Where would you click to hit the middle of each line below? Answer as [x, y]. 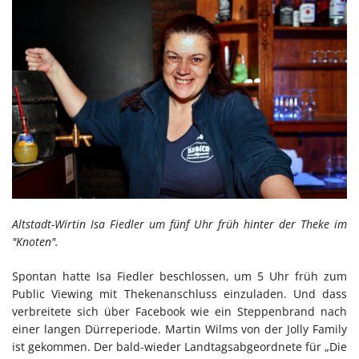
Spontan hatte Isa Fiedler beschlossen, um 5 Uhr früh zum [179, 276]
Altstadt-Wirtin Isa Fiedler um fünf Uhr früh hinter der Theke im [179, 224]
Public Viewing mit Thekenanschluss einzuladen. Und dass [179, 294]
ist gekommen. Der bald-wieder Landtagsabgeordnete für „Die [179, 347]
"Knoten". [35, 242]
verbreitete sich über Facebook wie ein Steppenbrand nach [179, 312]
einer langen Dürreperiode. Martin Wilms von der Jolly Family [179, 329]
